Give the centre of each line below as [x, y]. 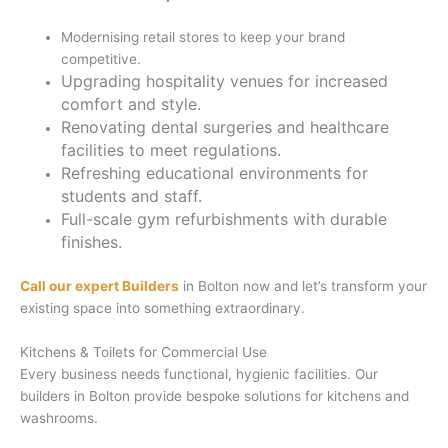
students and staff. [132, 196]
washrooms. [59, 417]
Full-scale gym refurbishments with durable [224, 219]
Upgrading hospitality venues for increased [225, 81]
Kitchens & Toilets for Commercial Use [143, 351]
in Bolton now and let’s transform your [303, 285]
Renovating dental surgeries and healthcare [225, 127]
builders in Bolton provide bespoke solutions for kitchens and [214, 395]
